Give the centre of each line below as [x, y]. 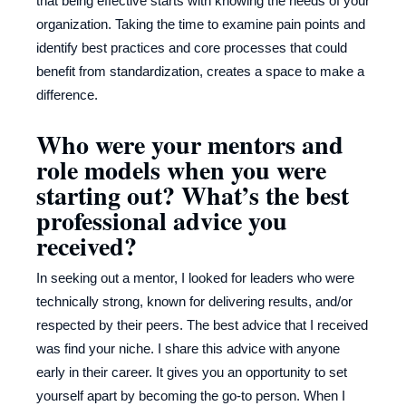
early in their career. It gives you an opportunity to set [192, 372]
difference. [67, 95]
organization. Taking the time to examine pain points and [201, 24]
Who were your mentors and [190, 145]
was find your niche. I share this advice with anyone [188, 349]
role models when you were [181, 170]
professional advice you [162, 221]
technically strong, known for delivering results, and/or [194, 302]
